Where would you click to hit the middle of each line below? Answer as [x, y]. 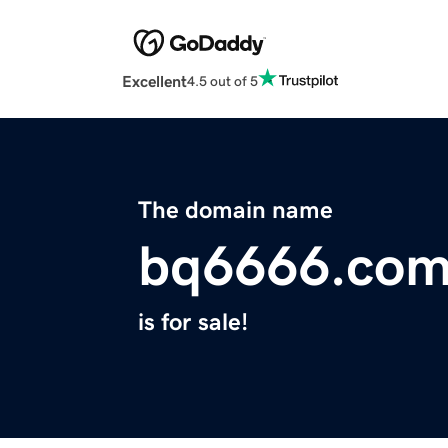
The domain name [235, 210]
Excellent [154, 81]
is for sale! [193, 322]
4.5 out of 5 [222, 80]
